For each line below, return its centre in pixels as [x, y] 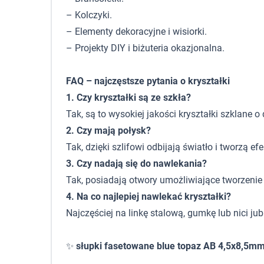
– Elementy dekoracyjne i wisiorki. [136, 32]
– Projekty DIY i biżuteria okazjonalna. [145, 48]
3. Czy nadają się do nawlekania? [136, 164]
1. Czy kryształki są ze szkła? [128, 98]
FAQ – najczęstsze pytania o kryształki [148, 81]
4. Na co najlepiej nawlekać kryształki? [148, 197]
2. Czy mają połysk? [108, 131]
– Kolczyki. [89, 15]
